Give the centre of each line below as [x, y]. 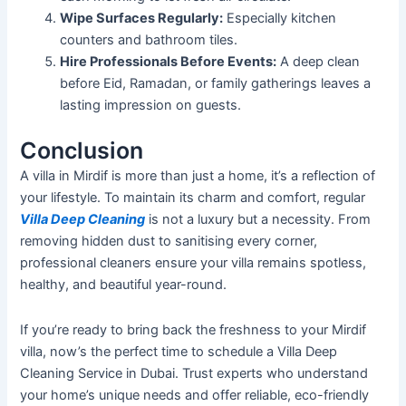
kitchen [312, 19]
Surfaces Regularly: [160, 19]
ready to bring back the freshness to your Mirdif [218, 329]
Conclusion [82, 151]
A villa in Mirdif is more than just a [125, 176]
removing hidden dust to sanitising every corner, [169, 242]
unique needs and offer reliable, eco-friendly [232, 395]
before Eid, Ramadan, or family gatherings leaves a [216, 84]
